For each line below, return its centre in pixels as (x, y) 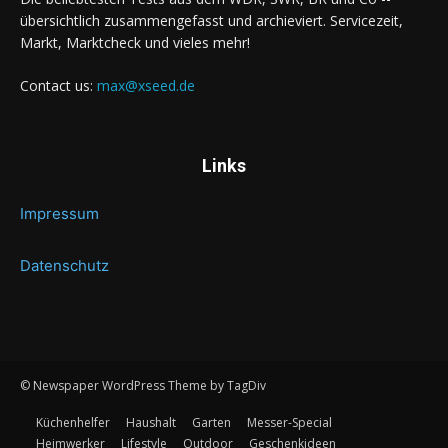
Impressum (59, 213)
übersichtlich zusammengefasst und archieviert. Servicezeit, (211, 20)
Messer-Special (289, 422)
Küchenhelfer (73, 422)
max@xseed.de (146, 85)
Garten (211, 422)
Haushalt (151, 422)
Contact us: (58, 85)
